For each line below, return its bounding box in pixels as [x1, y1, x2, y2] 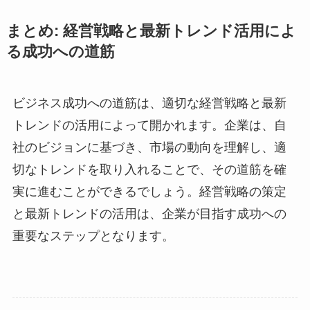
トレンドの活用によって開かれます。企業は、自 [12, 118, 286, 132]
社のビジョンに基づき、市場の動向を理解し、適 [12, 140, 286, 154]
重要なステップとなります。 [12, 228, 174, 243]
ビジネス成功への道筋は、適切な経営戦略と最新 [12, 95, 286, 110]
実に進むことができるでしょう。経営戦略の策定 [12, 184, 286, 199]
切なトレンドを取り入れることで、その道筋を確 [12, 162, 286, 176]
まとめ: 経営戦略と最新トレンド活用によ [6, 22, 296, 39]
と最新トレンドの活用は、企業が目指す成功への [12, 206, 286, 221]
